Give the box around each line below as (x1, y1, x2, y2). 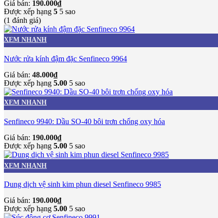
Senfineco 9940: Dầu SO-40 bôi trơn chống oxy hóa (4, 117, 165, 126)
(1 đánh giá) (4, 16, 41, 24)
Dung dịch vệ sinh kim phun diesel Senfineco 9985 (4, 180, 161, 189)
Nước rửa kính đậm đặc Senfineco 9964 (4, 54, 127, 63)
